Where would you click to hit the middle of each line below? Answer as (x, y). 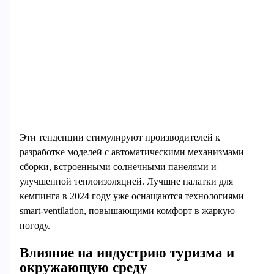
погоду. (35, 226)
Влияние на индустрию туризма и (127, 252)
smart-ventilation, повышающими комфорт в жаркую (127, 211)
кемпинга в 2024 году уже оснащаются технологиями (131, 196)
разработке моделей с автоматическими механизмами (131, 152)
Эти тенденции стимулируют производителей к (120, 138)
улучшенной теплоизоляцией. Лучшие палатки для (126, 182)
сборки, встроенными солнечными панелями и (118, 167)
